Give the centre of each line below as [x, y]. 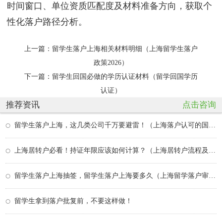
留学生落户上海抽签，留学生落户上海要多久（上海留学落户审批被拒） [212, 175]
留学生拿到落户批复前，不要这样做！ [73, 201]
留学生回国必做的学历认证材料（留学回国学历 [125, 76]
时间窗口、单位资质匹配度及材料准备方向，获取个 [110, 6]
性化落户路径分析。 [47, 22]
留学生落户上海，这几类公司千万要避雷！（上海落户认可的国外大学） [212, 125]
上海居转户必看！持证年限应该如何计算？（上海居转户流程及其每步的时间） [212, 150]
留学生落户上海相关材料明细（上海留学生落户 [125, 49]
